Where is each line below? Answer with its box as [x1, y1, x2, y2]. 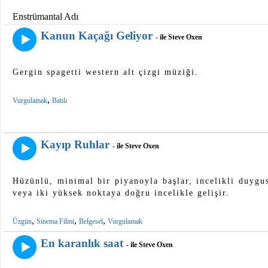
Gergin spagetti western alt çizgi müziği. [13, 68, 199, 77]
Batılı [52, 96, 67, 105]
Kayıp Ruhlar [41, 138, 109, 151]
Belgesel [79, 217, 103, 226]
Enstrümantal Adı [13, 11, 78, 22]
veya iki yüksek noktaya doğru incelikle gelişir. [13, 188, 230, 198]
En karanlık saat [41, 237, 123, 250]
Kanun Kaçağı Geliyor [41, 29, 153, 42]
